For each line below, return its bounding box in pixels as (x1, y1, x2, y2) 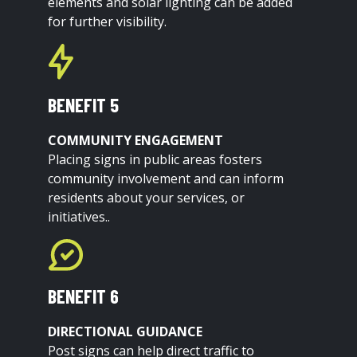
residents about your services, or (48, 188, 245, 206)
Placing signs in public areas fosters (48, 150, 263, 168)
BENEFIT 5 (48, 92, 120, 116)
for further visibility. (48, 12, 167, 30)
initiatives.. (48, 207, 111, 226)
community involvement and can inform (48, 169, 284, 187)
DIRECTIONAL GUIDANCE (48, 323, 203, 341)
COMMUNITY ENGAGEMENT (48, 131, 224, 149)
